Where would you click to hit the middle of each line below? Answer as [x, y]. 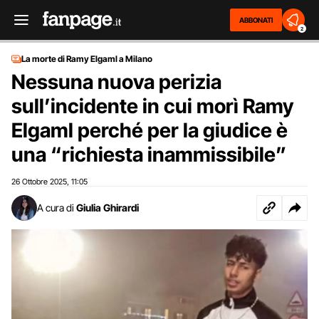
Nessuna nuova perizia [116, 82]
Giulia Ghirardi [108, 208]
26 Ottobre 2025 [39, 182]
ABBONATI [256, 20]
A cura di [56, 208]
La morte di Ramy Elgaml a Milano [87, 59]
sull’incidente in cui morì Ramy [152, 106]
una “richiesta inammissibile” [149, 155]
